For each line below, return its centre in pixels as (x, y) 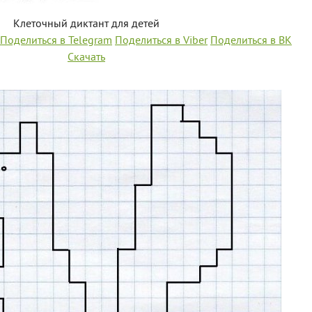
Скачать (86, 58)
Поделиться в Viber (161, 41)
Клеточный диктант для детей (86, 24)
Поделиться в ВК (251, 41)
